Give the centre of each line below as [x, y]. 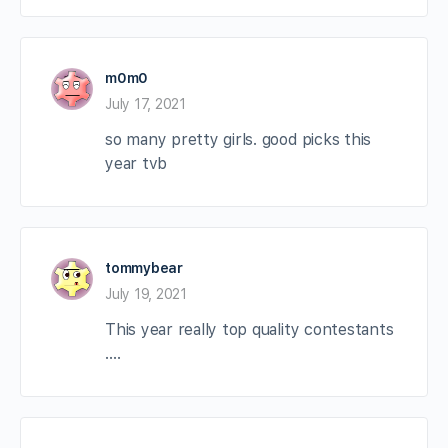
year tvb [136, 163]
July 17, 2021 [145, 103]
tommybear [144, 267]
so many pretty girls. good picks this [238, 139]
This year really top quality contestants [249, 329]
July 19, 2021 [146, 293]
